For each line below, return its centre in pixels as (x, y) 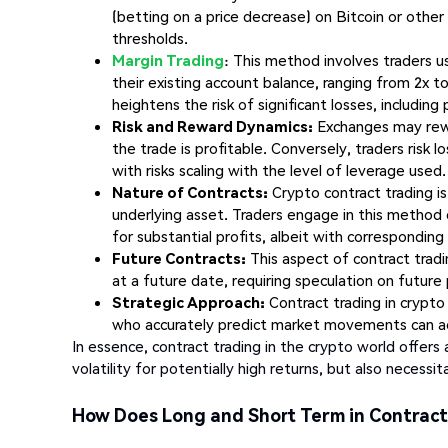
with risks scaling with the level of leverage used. (279, 169)
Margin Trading (168, 59)
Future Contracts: (179, 257)
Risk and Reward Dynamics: (212, 125)
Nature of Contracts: (190, 191)
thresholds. (150, 37)
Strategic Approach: (188, 301)
